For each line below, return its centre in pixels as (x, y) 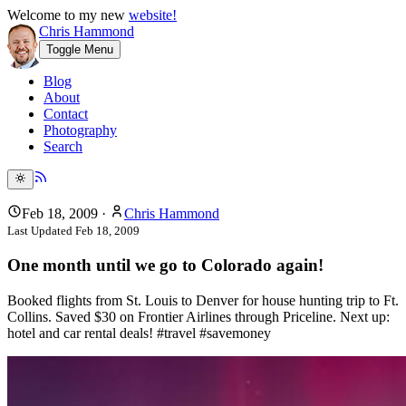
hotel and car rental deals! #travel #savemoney (139, 333)
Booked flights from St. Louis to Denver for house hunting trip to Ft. (203, 300)
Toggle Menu (80, 49)
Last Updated (41, 231)
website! (153, 15)
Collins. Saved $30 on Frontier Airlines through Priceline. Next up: (198, 316)
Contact (66, 114)
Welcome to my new (68, 15)
